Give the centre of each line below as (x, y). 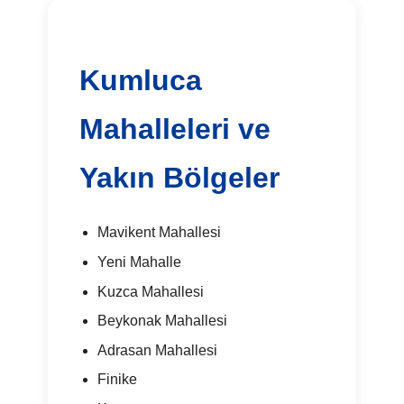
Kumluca (141, 81)
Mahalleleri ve (175, 129)
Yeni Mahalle (139, 262)
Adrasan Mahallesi (157, 350)
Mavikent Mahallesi (159, 233)
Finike (117, 380)
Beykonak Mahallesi (162, 321)
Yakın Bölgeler (180, 178)
